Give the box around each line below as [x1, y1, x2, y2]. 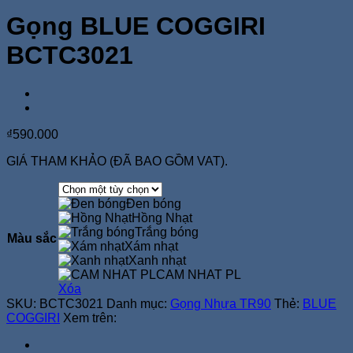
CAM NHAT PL [156, 267, 241, 281]
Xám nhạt [124, 239, 178, 253]
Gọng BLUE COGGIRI [6, 11, 266, 40]
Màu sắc [7, 231, 57, 245]
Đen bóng [126, 196, 181, 210]
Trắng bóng [135, 225, 199, 239]
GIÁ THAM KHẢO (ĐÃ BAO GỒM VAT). [6, 154, 228, 168]
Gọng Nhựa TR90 [170, 296, 271, 310]
